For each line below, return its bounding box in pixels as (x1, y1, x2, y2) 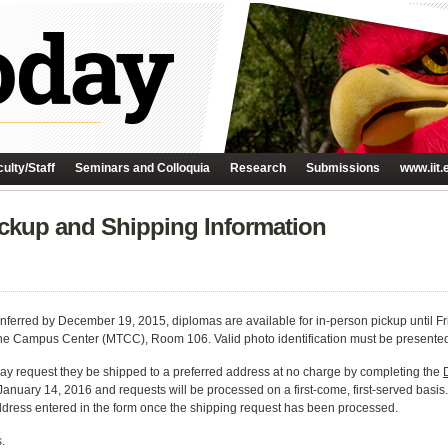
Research (230, 161, 286, 175)
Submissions (306, 161, 380, 175)
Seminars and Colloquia (75, 161, 210, 175)
